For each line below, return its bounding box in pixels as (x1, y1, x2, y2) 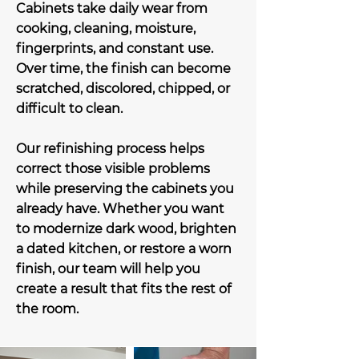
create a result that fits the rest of (16, 281, 231, 296)
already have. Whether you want (16, 201, 224, 216)
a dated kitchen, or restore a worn (16, 241, 232, 256)
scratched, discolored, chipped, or (16, 81, 230, 96)
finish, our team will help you (16, 261, 200, 276)
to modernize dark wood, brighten (16, 221, 236, 236)
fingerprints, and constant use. (16, 41, 213, 56)
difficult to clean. (16, 101, 123, 116)
